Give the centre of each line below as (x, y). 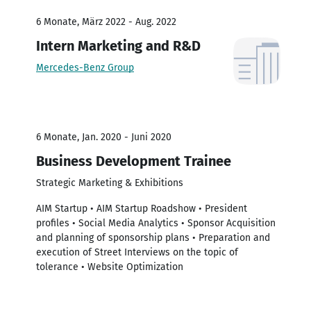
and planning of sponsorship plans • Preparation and (153, 237)
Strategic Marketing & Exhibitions (110, 183)
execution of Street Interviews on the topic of (137, 252)
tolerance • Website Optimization (110, 267)
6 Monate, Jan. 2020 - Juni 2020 (104, 137)
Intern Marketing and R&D (118, 45)
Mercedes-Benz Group (85, 67)
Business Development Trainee (134, 161)
